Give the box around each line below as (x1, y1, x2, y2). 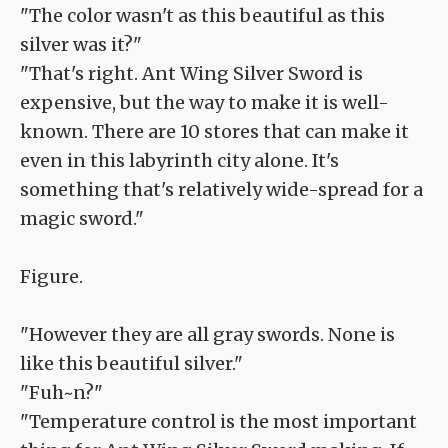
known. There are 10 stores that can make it (20, 120, 409, 144)
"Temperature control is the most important (20, 410, 417, 434)
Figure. (20, 265, 83, 289)
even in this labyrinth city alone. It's (20, 149, 339, 173)
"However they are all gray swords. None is (20, 323, 395, 347)
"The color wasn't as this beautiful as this (20, 4, 385, 28)
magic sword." (20, 207, 144, 231)
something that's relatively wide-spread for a (20, 178, 423, 202)
